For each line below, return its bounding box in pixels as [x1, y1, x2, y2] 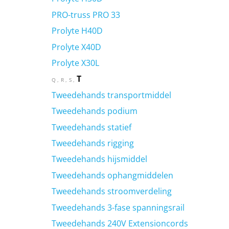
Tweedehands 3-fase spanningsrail [51, 201, 185, 213]
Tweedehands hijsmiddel [51, 153, 147, 165]
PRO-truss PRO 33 [51, 9, 120, 20]
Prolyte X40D [51, 41, 101, 53]
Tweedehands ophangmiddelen [51, 169, 173, 181]
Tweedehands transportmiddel [51, 89, 171, 101]
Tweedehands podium [51, 105, 138, 117]
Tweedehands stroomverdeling [51, 186, 172, 197]
